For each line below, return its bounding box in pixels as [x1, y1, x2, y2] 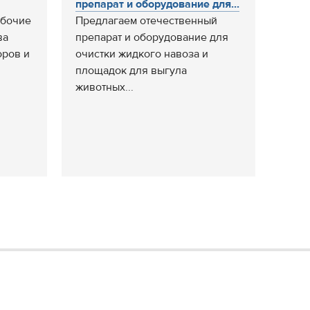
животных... [75, 80, 134, 94]
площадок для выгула [75, 64, 187, 77]
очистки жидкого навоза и [75, 47, 208, 61]
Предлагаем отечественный [75, 14, 217, 28]
